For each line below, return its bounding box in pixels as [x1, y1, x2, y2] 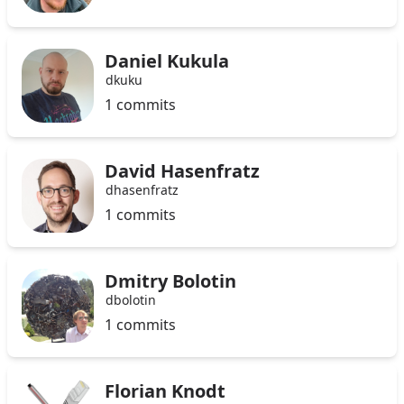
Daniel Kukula [105, 49, 229, 74]
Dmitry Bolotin [105, 269, 236, 294]
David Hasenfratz [105, 159, 260, 184]
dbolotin [106, 291, 156, 309]
